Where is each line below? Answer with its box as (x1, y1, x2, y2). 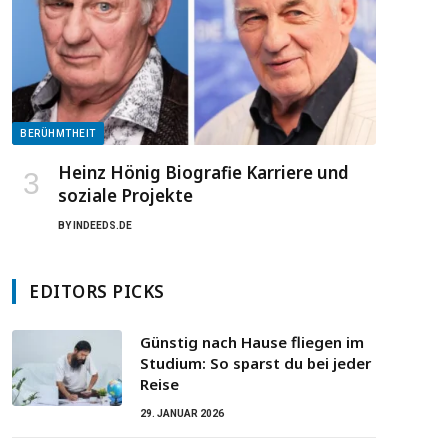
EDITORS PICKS (29, 280, 165, 304)
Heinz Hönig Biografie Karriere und (58, 161, 349, 185)
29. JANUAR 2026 (140, 408, 224, 420)
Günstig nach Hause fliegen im (140, 332, 364, 353)
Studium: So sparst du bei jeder (140, 353, 371, 374)
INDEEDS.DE (73, 220, 132, 232)
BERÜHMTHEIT (20, 128, 96, 140)
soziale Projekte (58, 184, 193, 208)
